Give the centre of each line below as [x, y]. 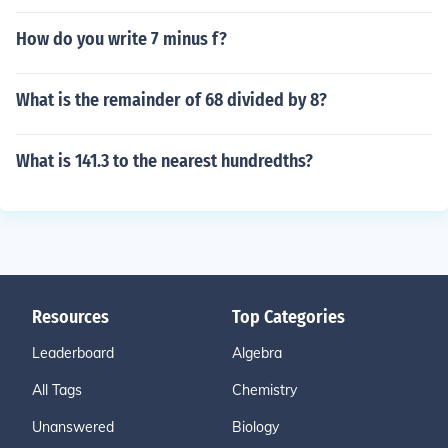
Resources [70, 317]
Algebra [257, 353]
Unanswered [73, 427]
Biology [255, 427]
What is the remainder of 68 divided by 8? [171, 100]
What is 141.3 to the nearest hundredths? [164, 161]
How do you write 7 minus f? [121, 39]
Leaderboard [73, 353]
